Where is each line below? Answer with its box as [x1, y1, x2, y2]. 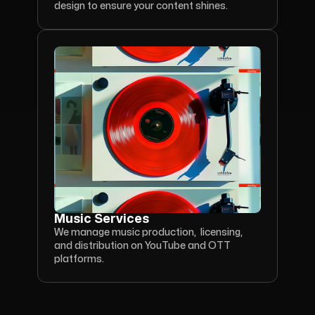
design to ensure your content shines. [54, 1, 228, 11]
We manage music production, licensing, [54, 228, 243, 237]
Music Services [54, 213, 149, 225]
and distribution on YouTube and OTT [54, 241, 231, 250]
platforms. [54, 255, 104, 264]
